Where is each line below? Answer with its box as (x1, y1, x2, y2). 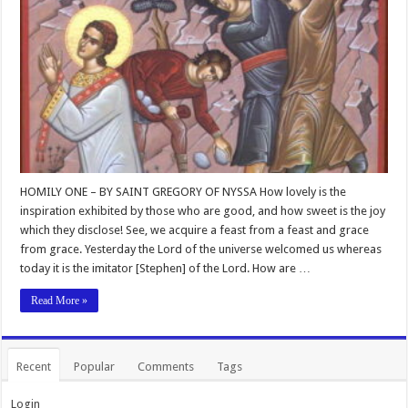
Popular (74, 359, 116, 373)
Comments (138, 359, 195, 373)
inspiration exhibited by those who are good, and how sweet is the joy (20, 203, 386, 218)
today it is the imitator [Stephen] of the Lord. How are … (20, 260, 311, 275)
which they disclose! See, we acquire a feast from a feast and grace (20, 222, 370, 237)
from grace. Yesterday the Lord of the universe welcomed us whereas (20, 241, 382, 256)
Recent (16, 359, 52, 373)
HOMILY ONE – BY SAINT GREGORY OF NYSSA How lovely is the (20, 184, 347, 199)
